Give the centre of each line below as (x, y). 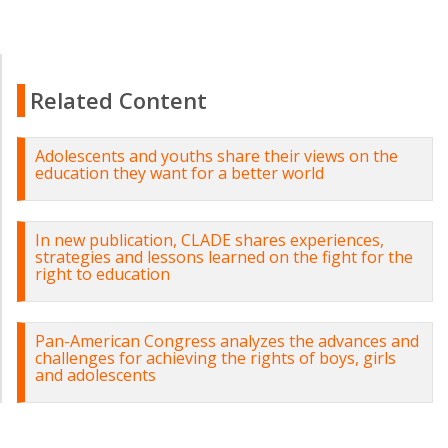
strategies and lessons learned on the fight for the (224, 257)
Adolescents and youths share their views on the (216, 156)
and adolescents (95, 375)
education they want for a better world (179, 173)
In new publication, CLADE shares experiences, (209, 240)
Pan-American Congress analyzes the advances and (227, 341)
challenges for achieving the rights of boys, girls (215, 358)
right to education (102, 274)
